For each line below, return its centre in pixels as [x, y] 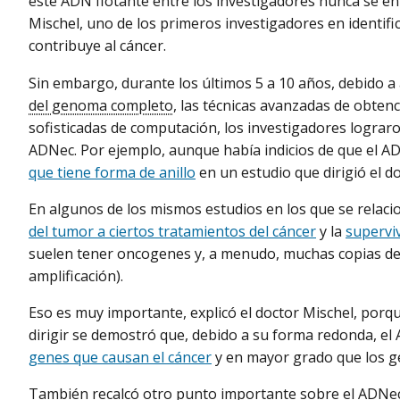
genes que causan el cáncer [120, 357]
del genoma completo [101, 105]
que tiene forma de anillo [112, 172]
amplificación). [76, 275]
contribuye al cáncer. [97, 46]
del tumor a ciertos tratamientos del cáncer [172, 231]
